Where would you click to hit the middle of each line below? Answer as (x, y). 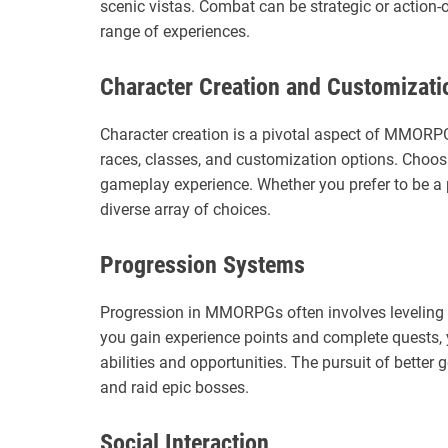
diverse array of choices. (185, 209)
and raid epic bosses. (174, 387)
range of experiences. (175, 31)
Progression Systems (202, 264)
